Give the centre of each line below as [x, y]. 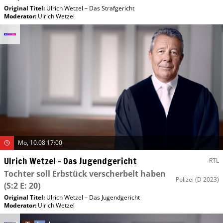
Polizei [185, 179]
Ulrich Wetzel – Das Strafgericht [90, 8]
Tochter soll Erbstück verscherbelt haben [85, 173]
